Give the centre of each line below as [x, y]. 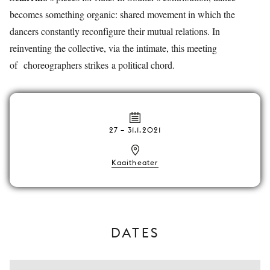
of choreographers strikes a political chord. [92, 65]
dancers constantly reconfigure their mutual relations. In [115, 31]
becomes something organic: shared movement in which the [122, 14]
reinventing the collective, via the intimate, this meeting [113, 48]
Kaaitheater [135, 162]
